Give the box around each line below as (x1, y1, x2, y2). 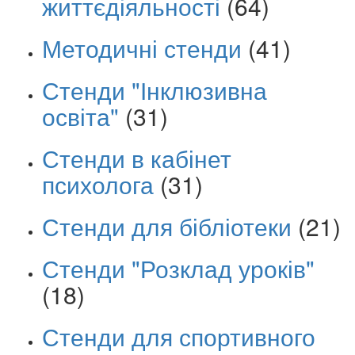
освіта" (42, 99, 119, 134)
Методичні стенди (42, 31, 242, 66)
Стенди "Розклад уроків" (42, 251, 315, 286)
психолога (42, 167, 154, 202)
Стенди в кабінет (42, 141, 231, 176)
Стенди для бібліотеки (42, 209, 292, 244)
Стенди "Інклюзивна (42, 73, 267, 108)
